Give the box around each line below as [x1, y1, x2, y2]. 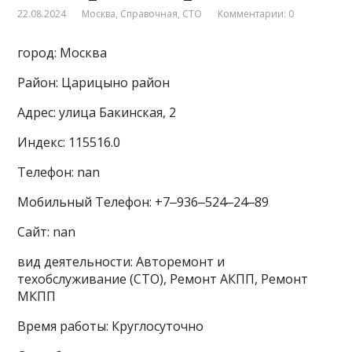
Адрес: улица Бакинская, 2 [17, 104, 177, 122]
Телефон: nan [17, 163, 101, 181]
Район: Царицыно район [17, 74, 170, 92]
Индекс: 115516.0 [17, 134, 121, 152]
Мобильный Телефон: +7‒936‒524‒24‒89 [17, 193, 269, 211]
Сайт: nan [17, 223, 76, 241]
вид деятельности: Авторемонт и [17, 253, 225, 271]
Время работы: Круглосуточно [17, 317, 204, 335]
